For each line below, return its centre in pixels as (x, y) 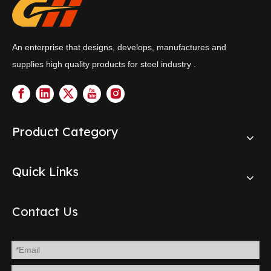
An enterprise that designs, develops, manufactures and (119, 47)
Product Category (65, 132)
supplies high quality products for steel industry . (104, 64)
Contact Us (45, 211)
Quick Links (45, 171)
